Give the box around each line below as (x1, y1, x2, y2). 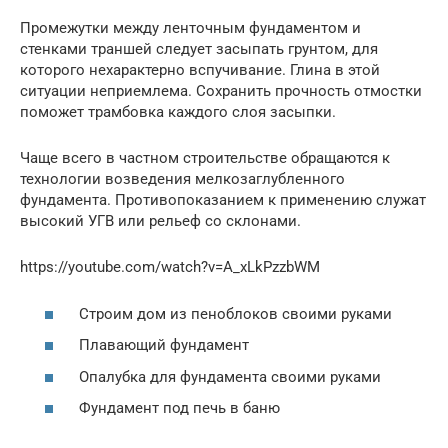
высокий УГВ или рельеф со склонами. (20, 212, 301, 231)
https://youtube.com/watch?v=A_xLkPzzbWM (20, 258, 320, 277)
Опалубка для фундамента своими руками (75, 367, 381, 386)
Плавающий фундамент (75, 336, 249, 355)
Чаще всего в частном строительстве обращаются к (20, 149, 390, 168)
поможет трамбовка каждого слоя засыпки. (20, 103, 336, 122)
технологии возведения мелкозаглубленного (20, 170, 345, 189)
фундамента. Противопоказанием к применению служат (20, 191, 426, 210)
